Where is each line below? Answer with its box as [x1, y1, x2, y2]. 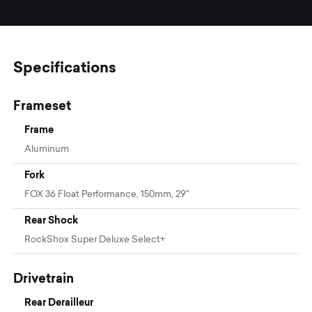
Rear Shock [24, 214, 79, 226]
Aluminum [24, 144, 70, 154]
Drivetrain [13, 270, 75, 286]
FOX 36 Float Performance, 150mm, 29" [24, 189, 189, 199]
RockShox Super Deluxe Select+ [24, 235, 166, 244]
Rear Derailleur [24, 296, 94, 308]
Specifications [13, 58, 117, 76]
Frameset [13, 97, 72, 113]
